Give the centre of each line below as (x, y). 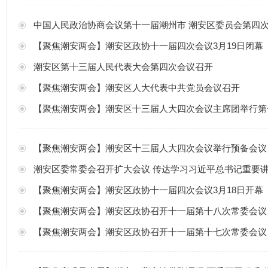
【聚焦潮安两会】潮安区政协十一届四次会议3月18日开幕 (148, 190)
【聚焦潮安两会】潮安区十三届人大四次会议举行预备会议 (150, 148)
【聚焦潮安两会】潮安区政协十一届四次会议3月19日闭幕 (148, 46)
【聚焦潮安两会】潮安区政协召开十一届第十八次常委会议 (150, 211)
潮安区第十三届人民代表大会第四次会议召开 (123, 67)
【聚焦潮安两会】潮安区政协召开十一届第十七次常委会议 (150, 232)
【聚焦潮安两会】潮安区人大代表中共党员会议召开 (137, 88)
